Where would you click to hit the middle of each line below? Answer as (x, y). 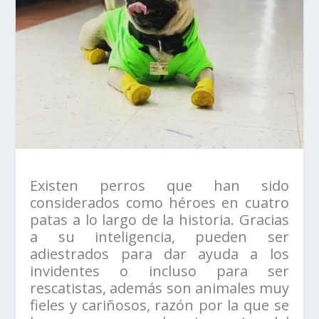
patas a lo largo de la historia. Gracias (159, 220)
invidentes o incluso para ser (159, 271)
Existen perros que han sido (159, 186)
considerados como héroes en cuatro (159, 203)
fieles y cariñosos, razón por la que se (159, 305)
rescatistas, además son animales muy (159, 288)
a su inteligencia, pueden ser (159, 237)
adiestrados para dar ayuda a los (159, 254)
